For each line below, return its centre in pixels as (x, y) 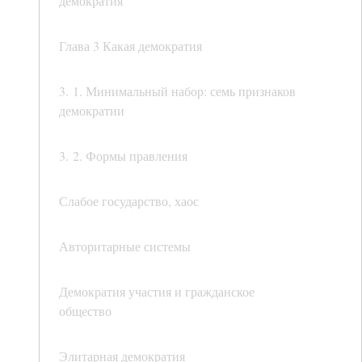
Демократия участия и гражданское (157, 292)
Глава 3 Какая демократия (130, 46)
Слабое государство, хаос (129, 201)
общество (85, 311)
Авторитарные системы (125, 246)
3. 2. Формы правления (123, 156)
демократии (92, 111)
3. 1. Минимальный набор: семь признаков (177, 91)
